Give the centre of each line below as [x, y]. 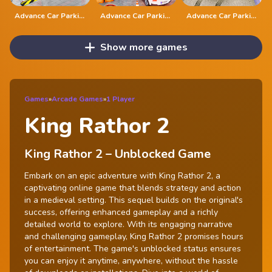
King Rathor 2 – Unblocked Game [117, 154]
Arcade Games [77, 99]
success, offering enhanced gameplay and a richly [121, 212]
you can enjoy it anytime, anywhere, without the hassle [131, 260]
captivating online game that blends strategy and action [133, 188]
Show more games [144, 47]
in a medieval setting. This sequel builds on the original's [134, 200]
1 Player [121, 99]
